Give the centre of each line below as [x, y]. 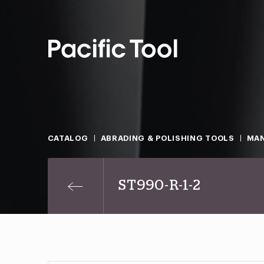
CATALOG [68, 138]
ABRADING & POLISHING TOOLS [167, 138]
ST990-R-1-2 [159, 186]
